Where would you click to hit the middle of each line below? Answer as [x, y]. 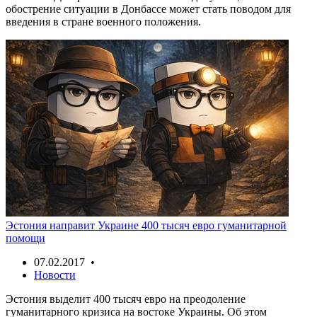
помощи [25, 238]
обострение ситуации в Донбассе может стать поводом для [148, 8]
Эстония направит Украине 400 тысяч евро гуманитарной [146, 225]
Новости [55, 275]
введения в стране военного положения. [103, 21]
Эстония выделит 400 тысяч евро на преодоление [126, 299]
